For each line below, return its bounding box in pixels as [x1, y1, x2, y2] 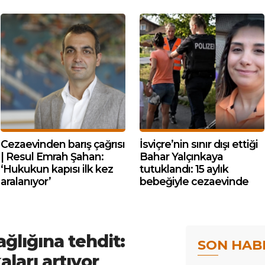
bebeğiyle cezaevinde [140, 175, 248, 188]
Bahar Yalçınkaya [140, 150, 223, 163]
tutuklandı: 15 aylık [140, 163, 228, 175]
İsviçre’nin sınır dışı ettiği [140, 138, 258, 150]
